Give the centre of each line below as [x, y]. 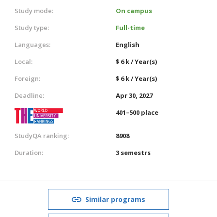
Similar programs [115, 199]
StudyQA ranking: [42, 135]
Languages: [32, 44]
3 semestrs [133, 152]
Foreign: [27, 78]
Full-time [130, 27]
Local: [23, 61]
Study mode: [34, 10]
